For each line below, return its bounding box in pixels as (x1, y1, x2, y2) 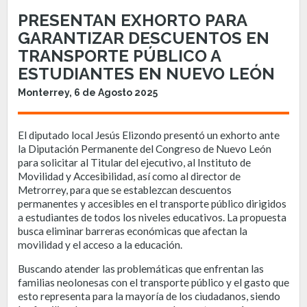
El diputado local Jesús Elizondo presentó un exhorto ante (18, 129, 280, 141)
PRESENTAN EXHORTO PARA (18, 10, 247, 30)
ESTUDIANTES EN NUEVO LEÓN (18, 63, 275, 84)
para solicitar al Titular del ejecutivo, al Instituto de (18, 156, 251, 169)
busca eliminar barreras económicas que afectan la (18, 225, 247, 237)
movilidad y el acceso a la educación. (18, 238, 182, 251)
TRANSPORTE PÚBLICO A (18, 45, 221, 66)
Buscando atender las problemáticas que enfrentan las (18, 262, 264, 275)
